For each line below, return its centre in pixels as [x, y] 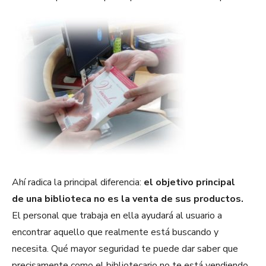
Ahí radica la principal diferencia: [78, 183]
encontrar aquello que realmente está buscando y [115, 232]
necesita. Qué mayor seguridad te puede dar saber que [125, 249]
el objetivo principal [189, 183]
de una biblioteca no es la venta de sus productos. [128, 199]
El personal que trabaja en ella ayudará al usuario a [117, 216]
